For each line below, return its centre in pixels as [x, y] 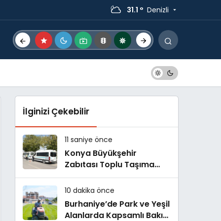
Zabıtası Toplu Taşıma [110, 165]
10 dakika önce [90, 190]
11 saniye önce [89, 140]
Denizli [158, 10]
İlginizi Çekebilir [56, 111]
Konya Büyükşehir [101, 153]
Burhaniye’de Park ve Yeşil [117, 204]
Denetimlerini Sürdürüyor [115, 176]
